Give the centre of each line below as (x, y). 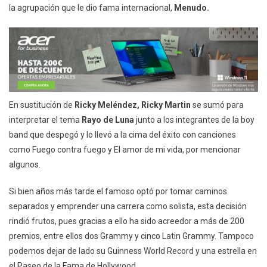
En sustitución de (42, 105)
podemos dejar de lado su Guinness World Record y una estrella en (133, 251)
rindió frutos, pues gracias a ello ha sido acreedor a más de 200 (127, 221)
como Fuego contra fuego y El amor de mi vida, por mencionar (125, 150)
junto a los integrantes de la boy (194, 120)
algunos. (25, 165)
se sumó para (217, 105)
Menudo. (192, 8)
